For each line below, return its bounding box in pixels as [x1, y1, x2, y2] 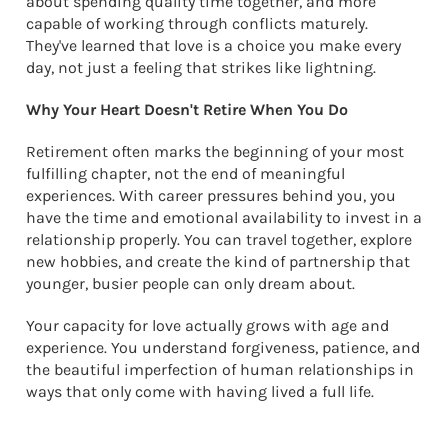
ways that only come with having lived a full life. [26, 382, 374, 402]
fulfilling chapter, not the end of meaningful [26, 164, 345, 184]
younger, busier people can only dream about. [26, 274, 355, 294]
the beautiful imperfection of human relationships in [26, 360, 414, 380]
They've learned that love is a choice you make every [26, 36, 401, 56]
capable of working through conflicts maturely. [26, 14, 368, 34]
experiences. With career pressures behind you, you [26, 186, 396, 206]
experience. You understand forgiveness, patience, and [26, 338, 420, 358]
